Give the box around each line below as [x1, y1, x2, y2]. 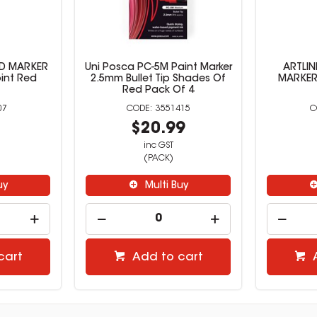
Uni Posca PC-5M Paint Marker [84, 62, 232, 73]
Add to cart [132, 251, 203, 263]
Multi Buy [144, 180, 188, 191]
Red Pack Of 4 [122, 85, 195, 96]
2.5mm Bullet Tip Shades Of [91, 74, 226, 84]
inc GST [143, 141, 173, 150]
